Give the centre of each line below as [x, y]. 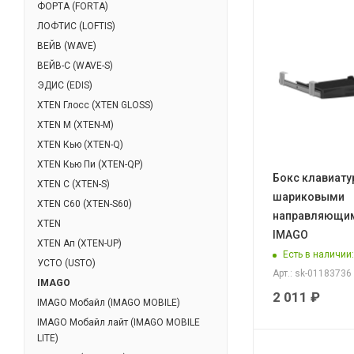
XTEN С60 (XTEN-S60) [85, 203]
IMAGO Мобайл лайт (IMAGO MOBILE [119, 322]
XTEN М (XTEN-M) [75, 124]
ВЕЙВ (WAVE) [67, 45]
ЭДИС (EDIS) [65, 85]
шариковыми [309, 197]
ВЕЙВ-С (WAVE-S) [75, 65]
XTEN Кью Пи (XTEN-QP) [90, 164]
